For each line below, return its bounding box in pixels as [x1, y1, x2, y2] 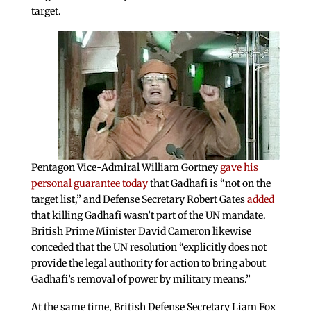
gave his [219, 161, 258, 174]
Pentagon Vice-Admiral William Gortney [31, 161, 220, 174]
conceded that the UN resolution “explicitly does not [31, 241, 267, 254]
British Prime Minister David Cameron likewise [31, 225, 251, 238]
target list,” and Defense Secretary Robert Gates [31, 193, 247, 206]
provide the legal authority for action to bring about [31, 257, 266, 270]
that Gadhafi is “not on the [147, 177, 271, 190]
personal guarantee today [31, 177, 148, 190]
